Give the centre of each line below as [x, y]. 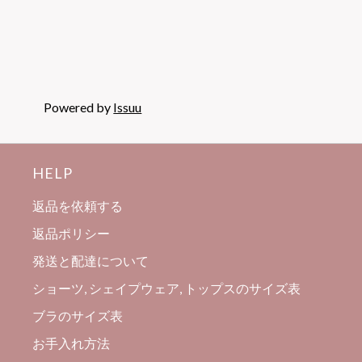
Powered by [79, 107]
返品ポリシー [72, 233]
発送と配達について [91, 260]
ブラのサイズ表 [78, 315]
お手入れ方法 [72, 343]
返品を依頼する [78, 205]
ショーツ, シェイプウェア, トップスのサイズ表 [167, 288]
